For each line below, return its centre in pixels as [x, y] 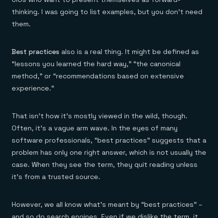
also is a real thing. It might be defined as [129, 52]
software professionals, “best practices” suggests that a [109, 140]
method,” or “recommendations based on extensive [98, 76]
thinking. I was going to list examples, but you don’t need [107, 12]
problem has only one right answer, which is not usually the [109, 152]
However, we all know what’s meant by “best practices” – [107, 204]
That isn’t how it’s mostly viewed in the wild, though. [100, 116]
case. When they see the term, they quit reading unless [105, 164]
